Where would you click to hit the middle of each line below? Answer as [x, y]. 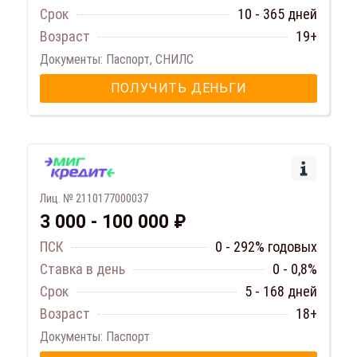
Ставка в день [82, 269]
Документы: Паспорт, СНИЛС [117, 60]
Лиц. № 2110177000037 [94, 199]
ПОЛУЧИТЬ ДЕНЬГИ [178, 88]
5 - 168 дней [281, 292]
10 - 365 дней [277, 14]
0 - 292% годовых [266, 247]
